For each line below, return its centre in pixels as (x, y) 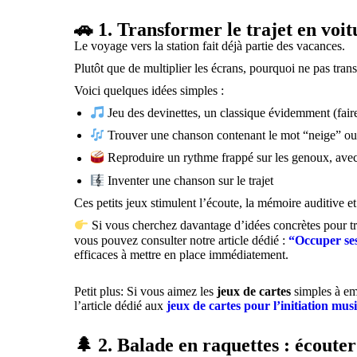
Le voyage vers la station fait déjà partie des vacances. (210, 45)
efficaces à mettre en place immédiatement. (182, 254)
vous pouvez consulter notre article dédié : (182, 240)
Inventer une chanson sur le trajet (189, 181)
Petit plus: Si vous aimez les (146, 291)
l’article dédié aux (121, 305)
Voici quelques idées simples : (149, 90)
